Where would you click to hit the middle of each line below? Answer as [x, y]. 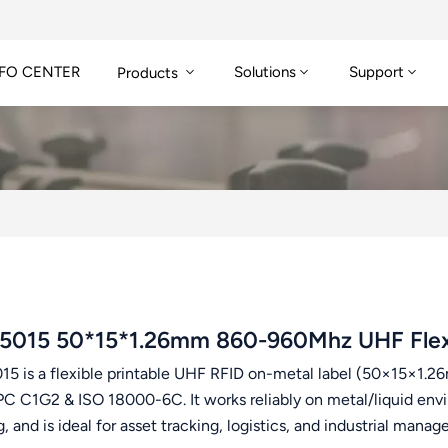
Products [149, 72]
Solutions [265, 72]
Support [377, 72]
